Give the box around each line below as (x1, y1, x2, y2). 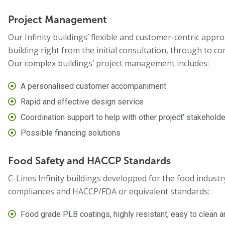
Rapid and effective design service (21, 96, 144, 106)
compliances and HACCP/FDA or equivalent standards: (8, 185, 209, 197)
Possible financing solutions (21, 128, 121, 138)
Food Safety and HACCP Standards (8, 154, 171, 167)
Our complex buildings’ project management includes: (8, 57, 209, 69)
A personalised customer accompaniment (21, 81, 166, 91)
